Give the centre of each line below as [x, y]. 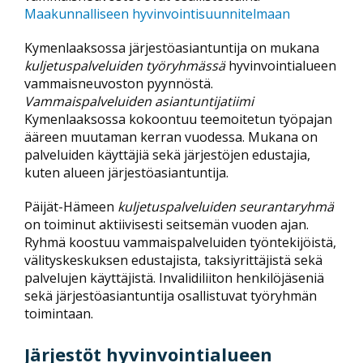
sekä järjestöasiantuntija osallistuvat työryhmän [171, 296]
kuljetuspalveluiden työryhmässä [125, 66]
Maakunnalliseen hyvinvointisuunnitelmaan [157, 14]
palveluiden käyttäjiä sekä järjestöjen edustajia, [167, 155]
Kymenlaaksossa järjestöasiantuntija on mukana [172, 48]
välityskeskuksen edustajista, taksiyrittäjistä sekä [173, 260]
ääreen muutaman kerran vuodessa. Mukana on [171, 137]
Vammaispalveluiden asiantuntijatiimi [139, 101]
